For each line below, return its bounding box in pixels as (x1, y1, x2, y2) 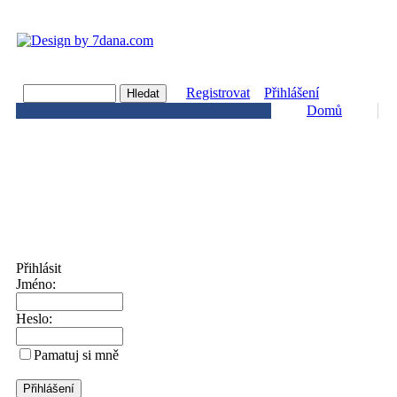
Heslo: (16, 311, 52, 326)
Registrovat (186, 85, 250, 100)
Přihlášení (264, 85, 319, 100)
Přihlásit (16, 261, 61, 276)
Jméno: (16, 276, 56, 292)
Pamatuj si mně (34, 347, 119, 362)
